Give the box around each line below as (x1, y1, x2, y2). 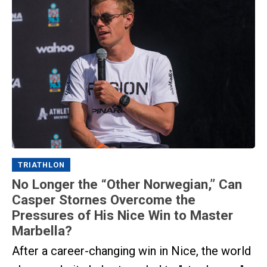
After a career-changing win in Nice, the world (12, 244, 251, 259)
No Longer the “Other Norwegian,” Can (12, 176, 242, 192)
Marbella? (12, 222, 72, 238)
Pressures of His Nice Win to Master (12, 207, 233, 223)
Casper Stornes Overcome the (12, 191, 195, 207)
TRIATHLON (17, 160, 65, 169)
